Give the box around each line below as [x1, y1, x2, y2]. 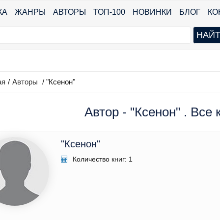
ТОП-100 [93, 8, 125, 16]
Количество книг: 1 [71, 155, 133, 164]
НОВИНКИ [133, 8, 172, 16]
